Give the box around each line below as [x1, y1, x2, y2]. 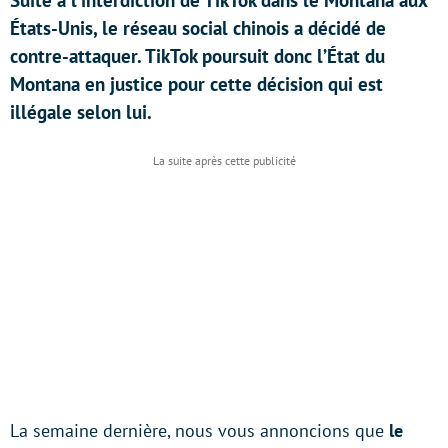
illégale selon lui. [10, 100, 152, 124]
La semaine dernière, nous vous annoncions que [10, 419, 389, 442]
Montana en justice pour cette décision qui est [10, 72, 383, 96]
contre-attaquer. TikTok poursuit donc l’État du [10, 44, 385, 68]
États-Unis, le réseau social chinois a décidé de [10, 16, 386, 40]
